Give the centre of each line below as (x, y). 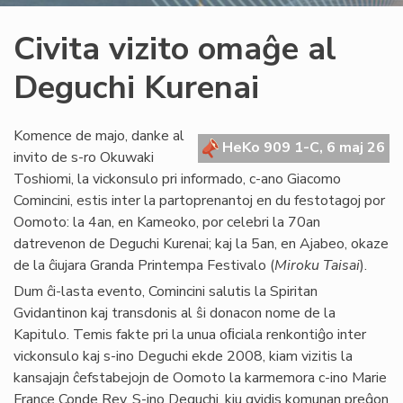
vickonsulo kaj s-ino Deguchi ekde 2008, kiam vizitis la (183, 356)
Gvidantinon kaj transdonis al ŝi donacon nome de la (175, 313)
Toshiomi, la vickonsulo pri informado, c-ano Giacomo (177, 179)
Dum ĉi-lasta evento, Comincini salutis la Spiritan (166, 291)
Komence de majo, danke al (99, 136)
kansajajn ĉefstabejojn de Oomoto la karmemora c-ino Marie (200, 378)
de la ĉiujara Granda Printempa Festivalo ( (144, 265)
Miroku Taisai (317, 265)
